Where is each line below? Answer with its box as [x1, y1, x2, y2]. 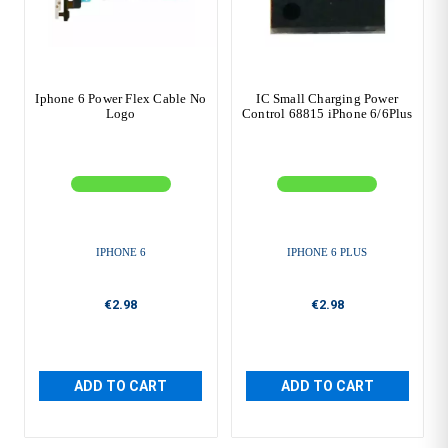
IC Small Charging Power [256, 91, 399, 107]
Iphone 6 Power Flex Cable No [35, 91, 207, 107]
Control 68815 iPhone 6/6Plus [241, 106, 413, 122]
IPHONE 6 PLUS [287, 246, 368, 259]
